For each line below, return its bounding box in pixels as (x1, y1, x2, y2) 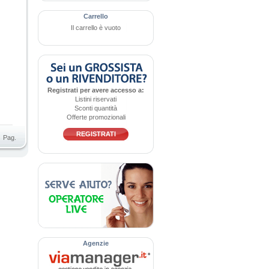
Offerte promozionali (66, 113, 125, 121)
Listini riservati (75, 95, 116, 103)
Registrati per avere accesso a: (47, 86, 144, 94)
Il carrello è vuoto (71, 24, 121, 31)
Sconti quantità (74, 104, 117, 112)
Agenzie (83, 240, 109, 247)
